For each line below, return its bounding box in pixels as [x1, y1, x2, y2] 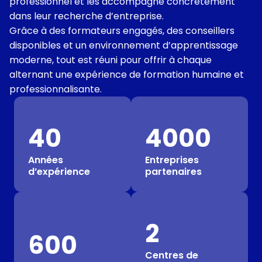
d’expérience [28, 164, 90, 178]
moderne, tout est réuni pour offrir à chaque [9, 53, 212, 67]
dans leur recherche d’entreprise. [9, 9, 164, 23]
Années [28, 153, 63, 167]
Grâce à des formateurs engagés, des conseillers [9, 23, 235, 37]
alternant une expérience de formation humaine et [9, 67, 244, 81]
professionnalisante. [9, 82, 102, 96]
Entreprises [145, 153, 199, 167]
